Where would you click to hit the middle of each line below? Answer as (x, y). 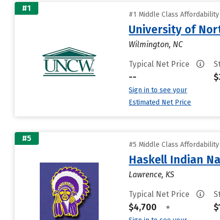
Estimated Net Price (160, 102)
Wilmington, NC (156, 44)
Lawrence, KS (152, 175)
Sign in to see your (158, 90)
